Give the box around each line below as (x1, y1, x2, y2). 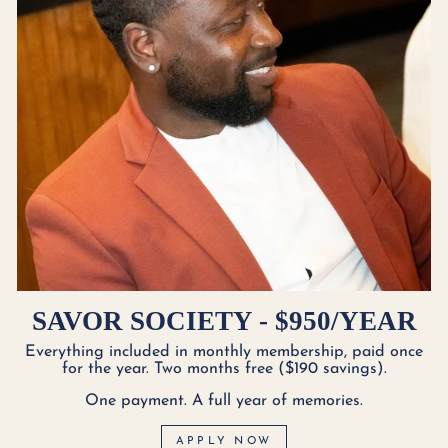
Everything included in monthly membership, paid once (25, 343, 423, 360)
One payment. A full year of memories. (85, 392, 363, 409)
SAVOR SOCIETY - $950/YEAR (31, 306, 417, 337)
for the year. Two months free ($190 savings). (61, 360, 387, 377)
